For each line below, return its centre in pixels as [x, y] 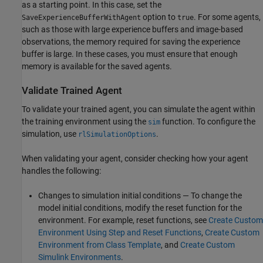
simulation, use [50, 134]
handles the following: [61, 171]
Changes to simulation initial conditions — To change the [140, 195]
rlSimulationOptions [117, 134]
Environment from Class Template [100, 245]
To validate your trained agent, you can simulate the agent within [139, 109]
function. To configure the [208, 121]
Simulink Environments [80, 257]
